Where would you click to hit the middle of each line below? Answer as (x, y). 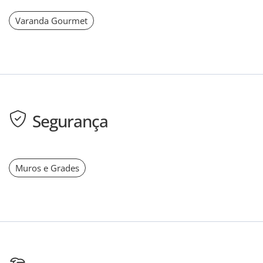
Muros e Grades (47, 168)
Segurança (70, 121)
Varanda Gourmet (51, 20)
